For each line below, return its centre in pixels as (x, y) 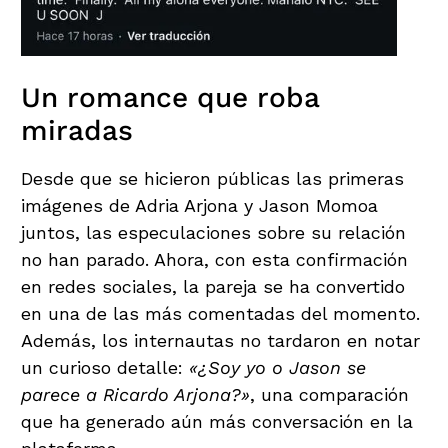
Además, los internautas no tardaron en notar (220, 341)
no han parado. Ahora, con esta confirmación (214, 260)
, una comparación (329, 395)
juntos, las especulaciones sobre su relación (213, 233)
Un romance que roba (170, 98)
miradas (77, 131)
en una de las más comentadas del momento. (220, 314)
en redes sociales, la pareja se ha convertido (213, 287)
